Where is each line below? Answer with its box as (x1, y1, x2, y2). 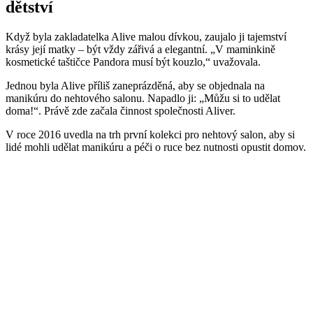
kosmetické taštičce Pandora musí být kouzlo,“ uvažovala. (6, 56, 261, 68)
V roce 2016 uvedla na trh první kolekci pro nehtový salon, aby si (6, 129, 295, 141)
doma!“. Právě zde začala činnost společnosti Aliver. (6, 105, 235, 117)
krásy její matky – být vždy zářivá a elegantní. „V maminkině (6, 43, 275, 56)
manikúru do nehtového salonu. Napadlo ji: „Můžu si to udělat (6, 92, 280, 105)
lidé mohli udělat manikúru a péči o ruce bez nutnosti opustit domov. (6, 141, 306, 154)
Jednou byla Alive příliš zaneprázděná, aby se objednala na (6, 80, 265, 92)
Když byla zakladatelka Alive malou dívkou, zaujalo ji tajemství (6, 31, 286, 43)
